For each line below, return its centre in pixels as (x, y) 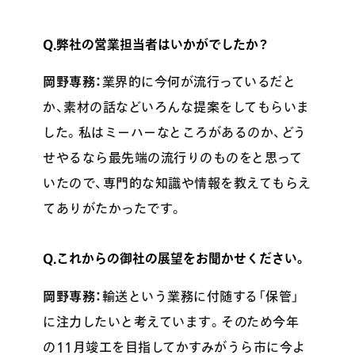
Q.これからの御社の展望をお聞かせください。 (175, 259)
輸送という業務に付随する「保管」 (200, 297)
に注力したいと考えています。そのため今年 (171, 322)
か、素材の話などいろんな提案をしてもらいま (176, 107)
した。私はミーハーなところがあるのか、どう (175, 133)
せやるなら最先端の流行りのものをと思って (173, 158)
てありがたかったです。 (113, 209)
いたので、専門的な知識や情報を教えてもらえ (177, 183)
